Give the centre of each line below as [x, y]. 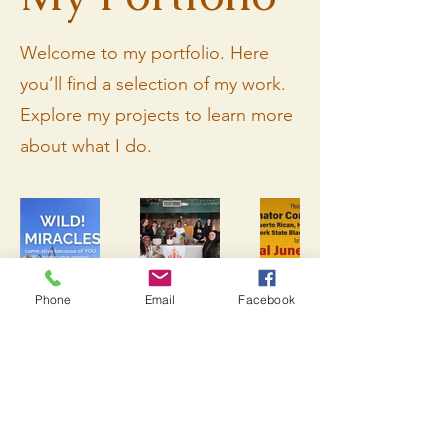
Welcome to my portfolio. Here [144, 52]
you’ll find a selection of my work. [153, 83]
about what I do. [86, 145]
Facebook [266, 299]
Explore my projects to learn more [156, 114]
